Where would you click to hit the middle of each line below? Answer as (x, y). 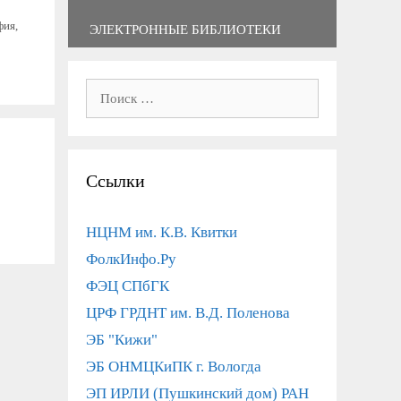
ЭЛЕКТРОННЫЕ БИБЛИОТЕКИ (185, 30)
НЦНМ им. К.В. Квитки (162, 232)
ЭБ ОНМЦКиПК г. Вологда (174, 367)
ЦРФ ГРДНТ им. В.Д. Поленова (188, 313)
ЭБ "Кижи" (122, 340)
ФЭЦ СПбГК (128, 286)
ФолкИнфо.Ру (131, 259)
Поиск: (108, 89)
